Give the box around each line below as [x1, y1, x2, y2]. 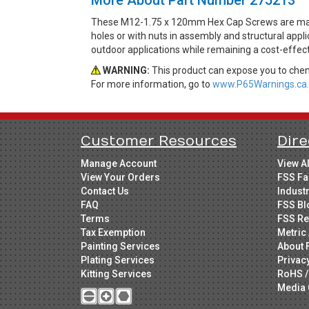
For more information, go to [91, 78, 212, 90]
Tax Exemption [81, 226, 146, 238]
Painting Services [81, 240, 160, 252]
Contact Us [81, 185, 129, 197]
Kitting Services [81, 268, 152, 279]
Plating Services [81, 254, 154, 266]
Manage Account [81, 157, 157, 169]
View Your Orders [81, 171, 160, 183]
